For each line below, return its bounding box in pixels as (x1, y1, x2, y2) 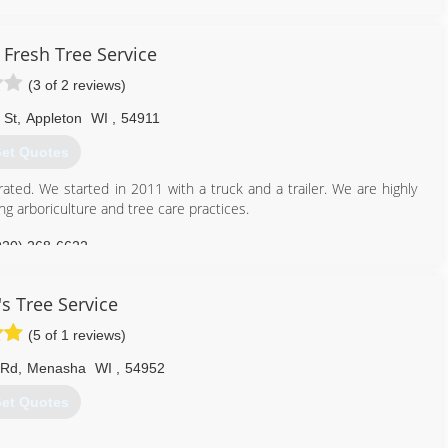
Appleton (26, 110, 82, 126)
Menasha (26, 360, 86, 376)
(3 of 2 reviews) (28, 77, 126, 93)
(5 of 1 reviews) (28, 327, 126, 343)
